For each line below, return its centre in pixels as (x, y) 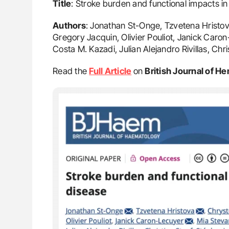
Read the (71, 71)
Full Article (110, 71)
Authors (69, 25)
